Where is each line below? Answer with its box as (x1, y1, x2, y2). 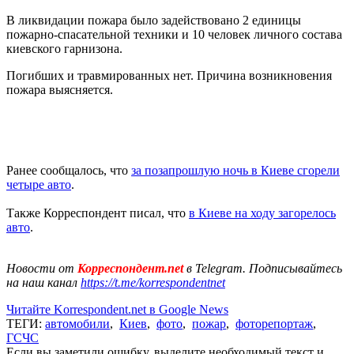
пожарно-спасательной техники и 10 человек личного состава (6, 27, 342, 41)
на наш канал (6, 275, 81, 289)
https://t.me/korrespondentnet (81, 275, 225, 289)
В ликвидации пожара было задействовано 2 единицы (6, 13, 301, 27)
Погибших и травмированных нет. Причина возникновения (6, 68, 332, 82)
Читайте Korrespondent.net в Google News (6, 302, 228, 316)
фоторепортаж (235, 316, 313, 330)
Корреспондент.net (74, 261, 186, 275)
